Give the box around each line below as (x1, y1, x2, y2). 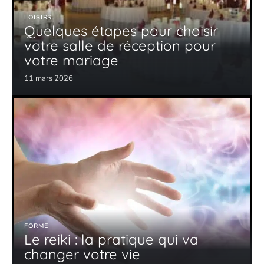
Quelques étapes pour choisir (24, 21, 218, 39)
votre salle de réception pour (24, 36, 216, 54)
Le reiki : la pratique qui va (24, 230, 199, 248)
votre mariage (24, 51, 118, 69)
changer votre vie (24, 245, 140, 263)
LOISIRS (24, 12, 52, 22)
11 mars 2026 (24, 72, 73, 84)
